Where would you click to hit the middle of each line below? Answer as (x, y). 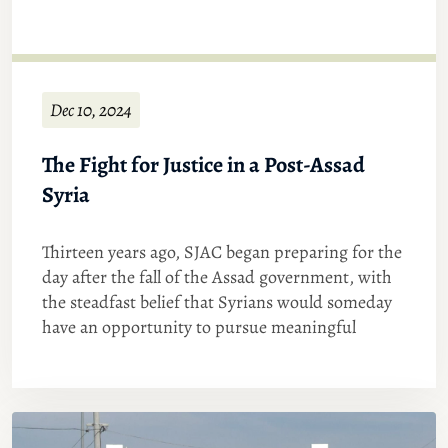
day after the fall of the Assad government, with (217, 277)
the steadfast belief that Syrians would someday (217, 302)
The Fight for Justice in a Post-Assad (203, 165)
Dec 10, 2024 (91, 110)
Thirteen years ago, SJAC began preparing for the (222, 252)
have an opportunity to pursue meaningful (199, 327)
